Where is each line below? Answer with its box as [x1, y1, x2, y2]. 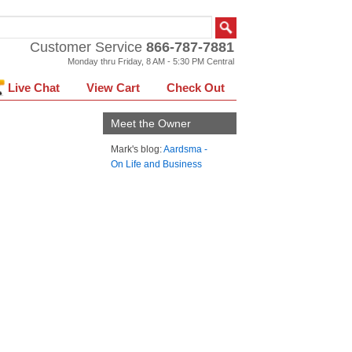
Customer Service [30, 39, 146, 55]
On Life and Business [111, 159, 202, 170]
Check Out [167, 81, 225, 94]
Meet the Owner [111, 117, 191, 130]
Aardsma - [163, 144, 207, 155]
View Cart [86, 81, 143, 94]
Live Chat [8, 81, 60, 94]
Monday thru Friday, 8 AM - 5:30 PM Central [68, 57, 234, 66]
